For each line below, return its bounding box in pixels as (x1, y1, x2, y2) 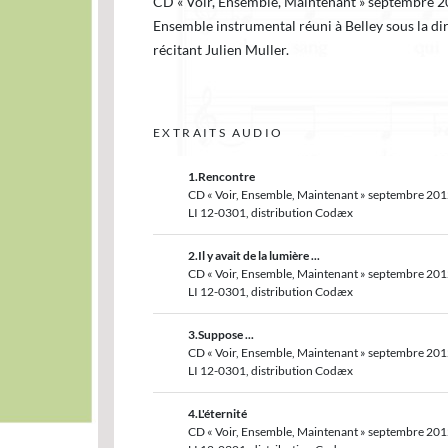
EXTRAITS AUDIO (153, 125, 284, 140)
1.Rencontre (188, 169, 255, 184)
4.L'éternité (188, 406, 247, 421)
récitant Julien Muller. (153, 42, 289, 58)
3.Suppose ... (188, 327, 254, 342)
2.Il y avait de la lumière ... (188, 248, 320, 263)
